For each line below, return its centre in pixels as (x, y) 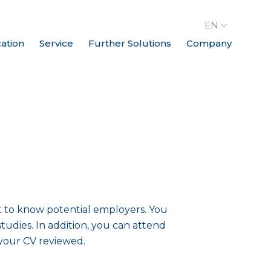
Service (56, 44)
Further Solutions (130, 44)
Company (209, 44)
